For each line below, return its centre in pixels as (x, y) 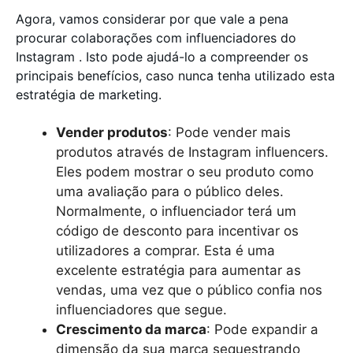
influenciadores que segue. (143, 309)
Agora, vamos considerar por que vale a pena (152, 19)
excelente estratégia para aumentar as (178, 270)
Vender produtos (112, 132)
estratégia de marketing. (91, 94)
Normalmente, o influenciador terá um (176, 211)
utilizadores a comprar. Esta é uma (165, 250)
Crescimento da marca (131, 329)
